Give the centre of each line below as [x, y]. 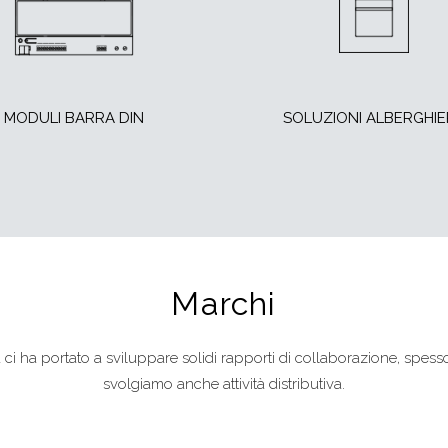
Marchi [224, 304]
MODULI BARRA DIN [74, 118]
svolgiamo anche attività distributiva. [224, 383]
